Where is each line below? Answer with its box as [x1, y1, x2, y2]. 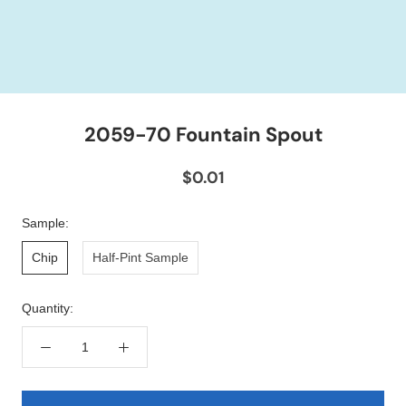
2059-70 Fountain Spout [83, 121, 323, 149]
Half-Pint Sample [92, 250, 188, 266]
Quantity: [22, 301, 73, 316]
